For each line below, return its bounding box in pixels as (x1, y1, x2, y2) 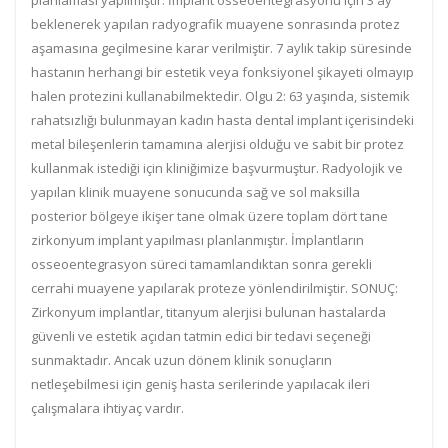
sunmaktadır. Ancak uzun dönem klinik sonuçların (31, 351, 332, 369)
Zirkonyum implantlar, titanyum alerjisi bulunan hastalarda (31, 303, 386, 321)
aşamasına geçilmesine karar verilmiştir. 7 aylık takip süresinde (31, 39, 412, 57)
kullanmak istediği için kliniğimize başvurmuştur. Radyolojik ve (31, 159, 403, 177)
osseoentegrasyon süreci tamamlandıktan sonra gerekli (31, 255, 372, 273)
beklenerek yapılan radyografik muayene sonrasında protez (31, 15, 400, 33)
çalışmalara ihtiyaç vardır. (31, 399, 187, 417)
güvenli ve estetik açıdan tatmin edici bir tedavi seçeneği (31, 327, 371, 345)
